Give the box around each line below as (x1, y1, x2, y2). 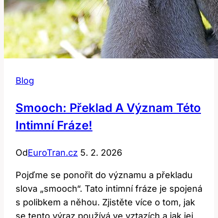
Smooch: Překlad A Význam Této (16, 101, 201, 115)
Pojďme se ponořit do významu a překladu (16, 170, 193, 181)
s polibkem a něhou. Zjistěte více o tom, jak (16, 197, 195, 208)
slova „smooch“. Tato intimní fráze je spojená (16, 183, 202, 194)
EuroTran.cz (28, 147, 78, 158)
